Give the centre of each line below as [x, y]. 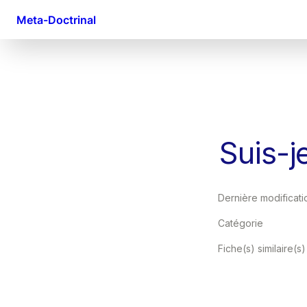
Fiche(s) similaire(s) [262, 248]
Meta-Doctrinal [56, 20]
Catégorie [241, 223]
